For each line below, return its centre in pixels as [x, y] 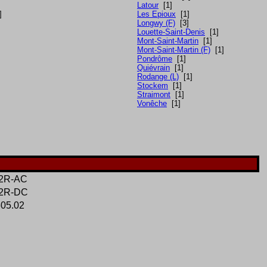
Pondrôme [155, 59]
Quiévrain [153, 68]
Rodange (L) [158, 77]
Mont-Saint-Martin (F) [174, 50]
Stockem [153, 86]
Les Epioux [156, 14]
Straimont [154, 95]
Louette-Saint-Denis [171, 32]
